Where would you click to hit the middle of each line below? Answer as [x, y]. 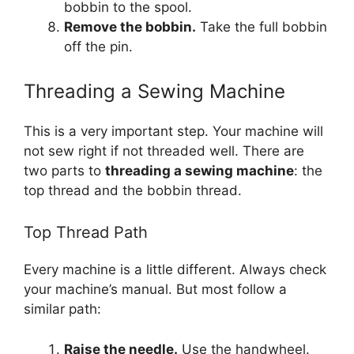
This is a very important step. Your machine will [173, 131]
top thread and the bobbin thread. [133, 190]
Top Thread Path [86, 232]
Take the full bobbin [262, 27]
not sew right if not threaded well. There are [164, 151]
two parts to [64, 170]
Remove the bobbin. [130, 27]
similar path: [62, 309]
